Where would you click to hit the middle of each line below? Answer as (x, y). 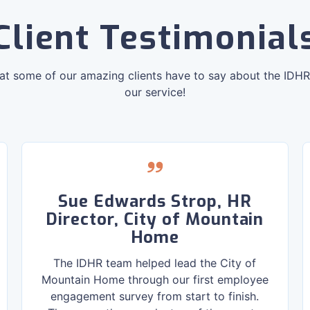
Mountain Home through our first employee (155, 280)
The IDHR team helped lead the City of (155, 263)
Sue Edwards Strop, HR (155, 201)
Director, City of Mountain (155, 219)
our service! (155, 92)
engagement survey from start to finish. (155, 296)
